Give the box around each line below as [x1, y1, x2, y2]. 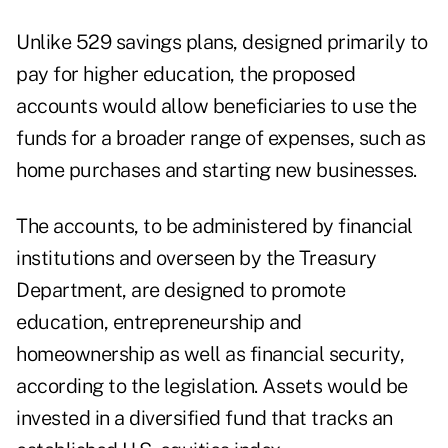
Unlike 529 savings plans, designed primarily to [16, 30, 428, 55]
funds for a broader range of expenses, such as [16, 126, 425, 151]
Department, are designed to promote [16, 278, 346, 303]
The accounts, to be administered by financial [16, 214, 413, 239]
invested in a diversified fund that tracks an [16, 406, 393, 431]
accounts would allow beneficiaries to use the [16, 94, 417, 119]
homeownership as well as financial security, [16, 342, 404, 367]
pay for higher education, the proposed [16, 62, 355, 87]
